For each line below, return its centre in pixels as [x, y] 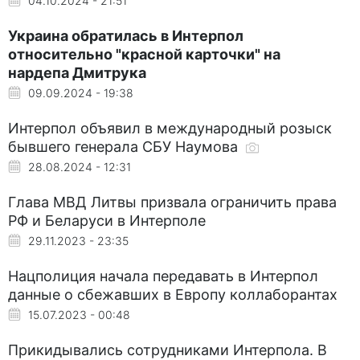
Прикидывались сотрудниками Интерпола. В [168, 350]
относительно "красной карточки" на [144, 54]
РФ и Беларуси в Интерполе [107, 220]
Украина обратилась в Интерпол [126, 35]
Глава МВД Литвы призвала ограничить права [172, 202]
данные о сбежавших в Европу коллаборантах [173, 294]
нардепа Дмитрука [77, 72]
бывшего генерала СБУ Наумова [125, 146]
